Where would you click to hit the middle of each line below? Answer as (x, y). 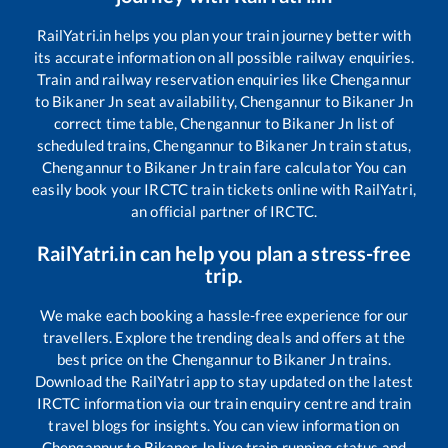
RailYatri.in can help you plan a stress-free (224, 252)
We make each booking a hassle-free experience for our (224, 314)
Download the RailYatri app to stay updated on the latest (224, 380)
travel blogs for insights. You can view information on (224, 424)
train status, (369, 144)
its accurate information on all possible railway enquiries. (224, 56)
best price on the (114, 358)
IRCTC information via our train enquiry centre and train (224, 402)
